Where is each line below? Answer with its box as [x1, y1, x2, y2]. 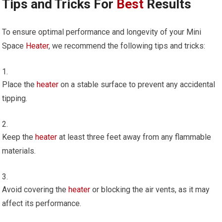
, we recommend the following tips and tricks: [49, 41, 206, 51]
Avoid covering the [2, 184, 69, 194]
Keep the [2, 132, 36, 142]
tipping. [2, 93, 28, 103]
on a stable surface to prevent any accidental [58, 79, 216, 89]
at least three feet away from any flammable [57, 132, 212, 142]
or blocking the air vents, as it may [90, 184, 210, 194]
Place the [2, 79, 37, 89]
